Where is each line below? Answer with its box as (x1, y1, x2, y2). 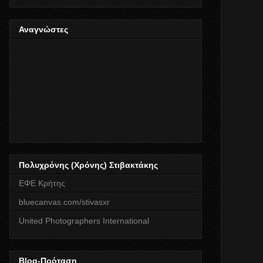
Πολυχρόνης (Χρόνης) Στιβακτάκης (19, 160, 158, 170)
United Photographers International (19, 215, 149, 225)
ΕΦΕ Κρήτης (19, 178, 65, 188)
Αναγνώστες (19, 25, 68, 35)
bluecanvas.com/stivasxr (19, 197, 110, 207)
